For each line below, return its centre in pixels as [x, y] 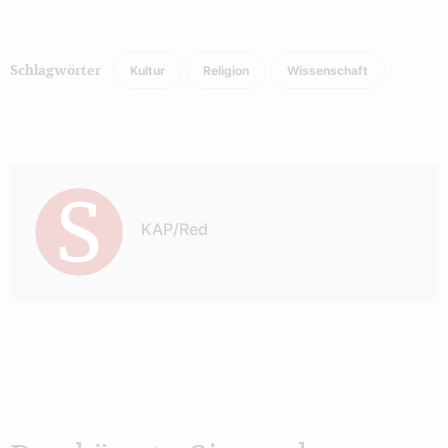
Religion [226, 70]
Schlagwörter [55, 70]
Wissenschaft [327, 70]
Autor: [33, 174]
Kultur [147, 70]
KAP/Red [174, 228]
